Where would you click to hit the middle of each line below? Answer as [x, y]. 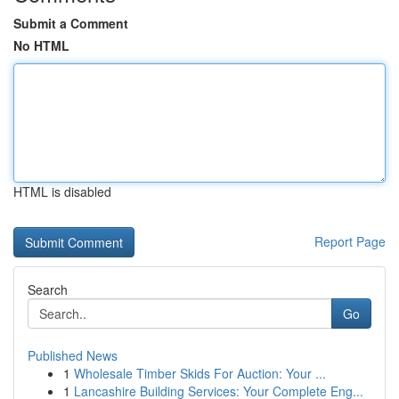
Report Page [350, 241]
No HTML [41, 45]
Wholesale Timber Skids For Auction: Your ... [200, 373]
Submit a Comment [71, 23]
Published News [73, 355]
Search [48, 289]
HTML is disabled [62, 191]
